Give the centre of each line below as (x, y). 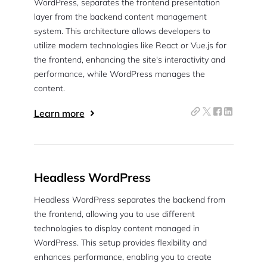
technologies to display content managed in (117, 228)
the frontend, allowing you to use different (114, 214)
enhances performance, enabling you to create (122, 257)
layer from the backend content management (120, 17)
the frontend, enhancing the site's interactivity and (129, 60)
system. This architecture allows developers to (122, 31)
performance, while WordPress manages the (119, 74)
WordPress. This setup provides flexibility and (120, 243)
